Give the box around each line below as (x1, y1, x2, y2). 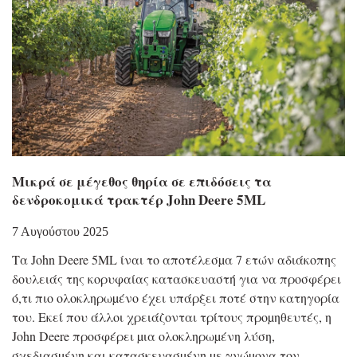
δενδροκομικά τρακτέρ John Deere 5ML (12, 189, 265, 210)
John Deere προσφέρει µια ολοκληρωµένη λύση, (12, 327, 275, 344)
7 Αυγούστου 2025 (12, 224, 108, 238)
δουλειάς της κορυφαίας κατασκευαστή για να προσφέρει (12, 269, 341, 287)
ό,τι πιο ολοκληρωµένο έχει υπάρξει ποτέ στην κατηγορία (12, 288, 339, 306)
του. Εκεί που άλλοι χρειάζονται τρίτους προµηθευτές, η (12, 308, 331, 325)
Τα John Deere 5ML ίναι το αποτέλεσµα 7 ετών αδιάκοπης (12, 250, 336, 268)
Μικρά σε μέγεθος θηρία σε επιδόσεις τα (12, 171, 272, 191)
